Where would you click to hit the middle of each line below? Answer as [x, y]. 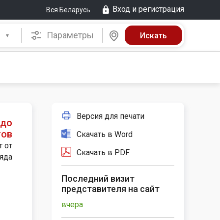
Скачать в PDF [103, 152]
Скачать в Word [105, 134]
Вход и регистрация [148, 9]
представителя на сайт [110, 189]
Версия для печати [110, 116]
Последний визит [98, 179]
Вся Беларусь [68, 10]
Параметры [69, 35]
